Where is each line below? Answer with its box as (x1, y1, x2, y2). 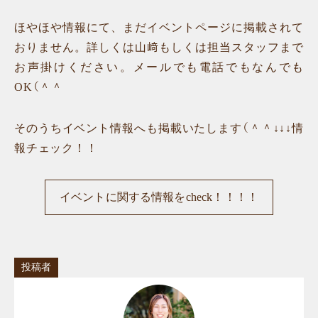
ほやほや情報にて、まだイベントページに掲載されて (14, 21, 304, 33)
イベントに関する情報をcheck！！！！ (59, 190, 259, 203)
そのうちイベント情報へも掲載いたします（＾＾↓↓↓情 (14, 121, 304, 134)
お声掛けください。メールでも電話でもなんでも (14, 60, 304, 73)
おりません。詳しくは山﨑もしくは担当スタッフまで (14, 40, 304, 53)
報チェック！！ (14, 141, 98, 154)
